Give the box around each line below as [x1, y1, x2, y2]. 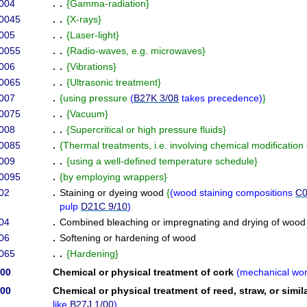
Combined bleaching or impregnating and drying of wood [60, 217, 306, 228]
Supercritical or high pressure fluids [70, 124, 223, 135]
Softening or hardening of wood [60, 232, 196, 243]
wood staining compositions [173, 187, 295, 198]
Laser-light [70, 29, 116, 40]
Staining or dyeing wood [60, 187, 167, 198]
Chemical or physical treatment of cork [53, 267, 236, 278]
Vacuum [70, 108, 105, 119]
